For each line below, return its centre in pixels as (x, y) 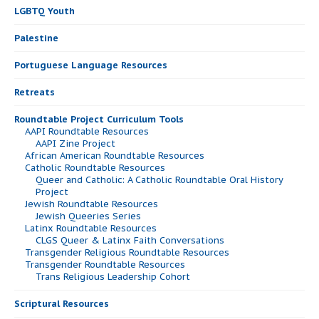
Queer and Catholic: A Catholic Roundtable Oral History (159, 180)
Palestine (36, 38)
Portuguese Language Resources (91, 66)
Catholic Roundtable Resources (95, 168)
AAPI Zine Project (75, 144)
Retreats (35, 93)
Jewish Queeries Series (88, 216)
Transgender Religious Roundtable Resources (127, 253)
